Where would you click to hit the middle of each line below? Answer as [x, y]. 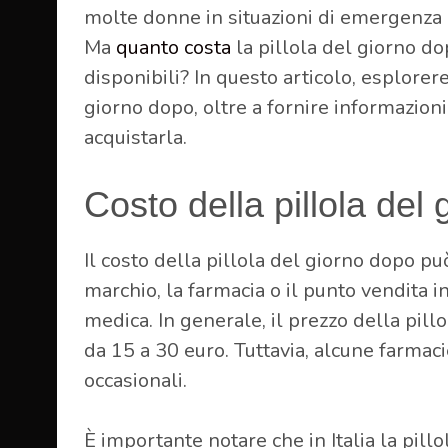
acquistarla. [135, 137]
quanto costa [173, 47]
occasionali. [135, 380]
